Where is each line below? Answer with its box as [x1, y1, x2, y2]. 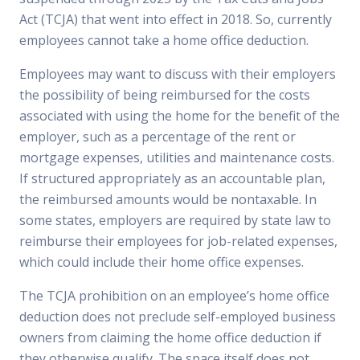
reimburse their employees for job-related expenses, [19, 232, 337, 250]
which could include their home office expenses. [19, 253, 304, 271]
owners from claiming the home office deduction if [19, 329, 321, 346]
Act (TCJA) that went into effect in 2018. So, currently [19, 10, 332, 28]
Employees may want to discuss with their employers [19, 65, 336, 83]
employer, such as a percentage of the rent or [19, 128, 296, 145]
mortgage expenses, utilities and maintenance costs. [19, 149, 334, 166]
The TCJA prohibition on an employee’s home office [19, 287, 329, 305]
